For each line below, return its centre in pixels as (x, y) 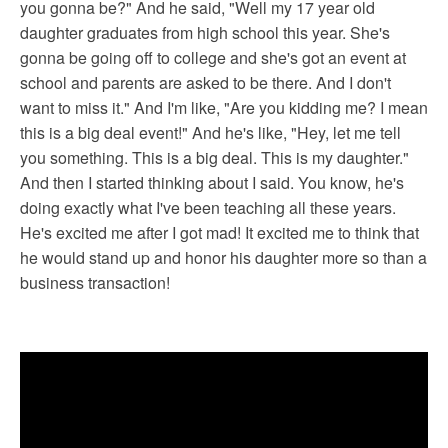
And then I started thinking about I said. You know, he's (212, 182)
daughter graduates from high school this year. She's (205, 32)
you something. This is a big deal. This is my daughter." (214, 157)
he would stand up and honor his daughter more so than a (223, 257)
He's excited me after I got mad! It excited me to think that (219, 232)
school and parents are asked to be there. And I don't (205, 82)
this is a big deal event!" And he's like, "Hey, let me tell (210, 132)
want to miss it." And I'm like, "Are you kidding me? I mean (224, 107)
